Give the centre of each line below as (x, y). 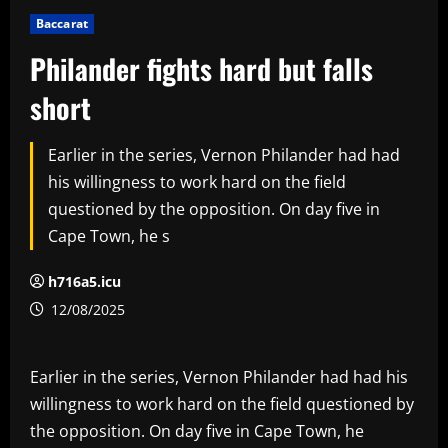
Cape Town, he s (109, 235)
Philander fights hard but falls (201, 68)
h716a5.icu (84, 281)
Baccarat (62, 23)
